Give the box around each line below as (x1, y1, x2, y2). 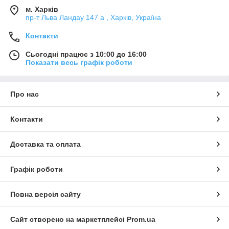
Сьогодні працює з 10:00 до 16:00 (26, 50, 147, 58)
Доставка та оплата (10, 140, 81, 148)
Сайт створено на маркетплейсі (10, 215, 127, 223)
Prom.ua (127, 215, 155, 223)
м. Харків (26, 5, 58, 13)
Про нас (10, 89, 39, 98)
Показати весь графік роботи (26, 58, 132, 66)
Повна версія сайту (10, 190, 81, 198)
